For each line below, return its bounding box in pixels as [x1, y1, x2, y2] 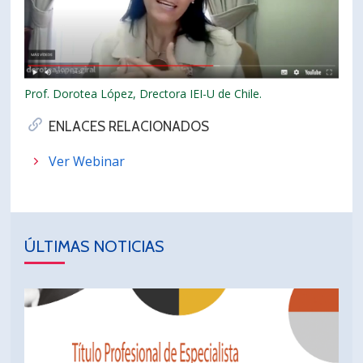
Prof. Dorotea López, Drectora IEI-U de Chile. [24, 86, 263, 102]
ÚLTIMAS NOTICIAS [24, 237, 164, 257]
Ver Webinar [49, 152, 126, 171]
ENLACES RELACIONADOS [49, 118, 210, 135]
